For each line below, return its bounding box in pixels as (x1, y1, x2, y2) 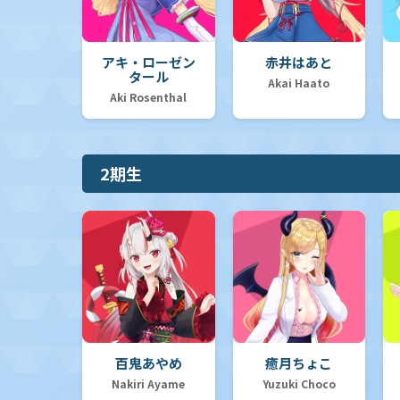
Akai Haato (268, 74, 330, 90)
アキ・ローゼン (101, 52, 196, 71)
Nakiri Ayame (112, 376, 186, 392)
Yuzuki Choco (262, 376, 336, 392)
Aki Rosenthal (110, 88, 187, 104)
